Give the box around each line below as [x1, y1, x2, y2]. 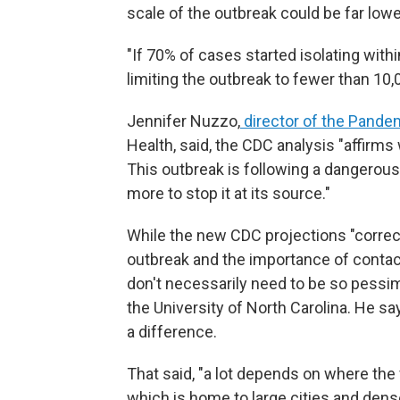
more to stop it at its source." [127, 183, 330, 203]
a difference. [127, 321, 217, 341]
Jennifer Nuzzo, [127, 111, 240, 130]
